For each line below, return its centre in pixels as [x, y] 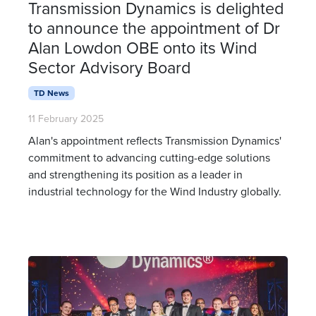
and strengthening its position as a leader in [135, 175]
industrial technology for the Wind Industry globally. [155, 192]
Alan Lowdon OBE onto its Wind [143, 47]
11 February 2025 [66, 119]
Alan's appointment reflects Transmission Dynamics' [155, 141]
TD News [51, 92]
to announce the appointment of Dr [154, 28]
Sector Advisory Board [110, 67]
